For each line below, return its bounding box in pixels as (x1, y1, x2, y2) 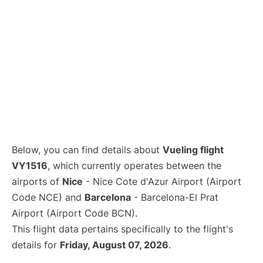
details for (12, 239, 60, 251)
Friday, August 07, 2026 (60, 239, 168, 251)
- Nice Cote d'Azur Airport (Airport (83, 176, 241, 187)
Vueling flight (163, 144, 224, 156)
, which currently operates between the (48, 160, 221, 171)
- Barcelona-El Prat (131, 191, 218, 203)
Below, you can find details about (12, 144, 163, 156)
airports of (12, 176, 62, 187)
